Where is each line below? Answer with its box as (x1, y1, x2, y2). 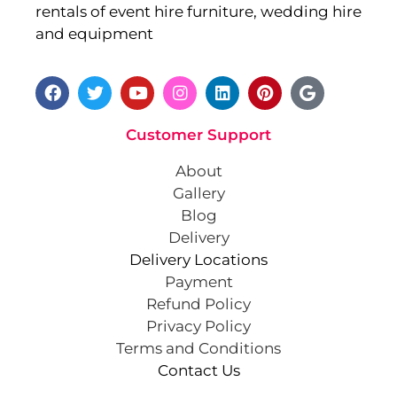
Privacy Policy (146, 316, 251, 335)
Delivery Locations (129, 250, 268, 269)
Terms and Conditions (116, 339, 281, 357)
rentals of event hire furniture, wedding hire (35, 3, 362, 21)
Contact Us (157, 361, 240, 379)
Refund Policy (146, 294, 251, 313)
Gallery (172, 183, 225, 202)
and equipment (35, 25, 153, 43)
